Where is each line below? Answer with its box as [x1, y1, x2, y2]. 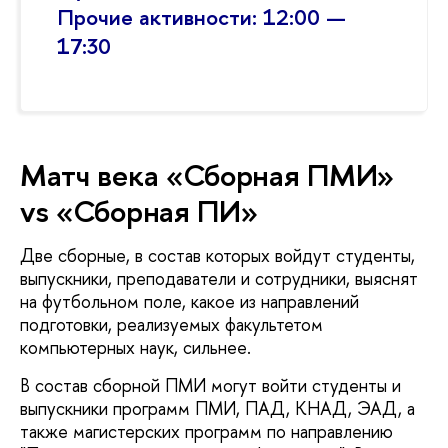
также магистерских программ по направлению [20, 418, 393, 444]
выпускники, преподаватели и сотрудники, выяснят [20, 266, 418, 292]
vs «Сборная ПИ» [20, 190, 258, 233]
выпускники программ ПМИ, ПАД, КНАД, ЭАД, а [20, 395, 415, 421]
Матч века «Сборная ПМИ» [20, 154, 394, 197]
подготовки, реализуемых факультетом [20, 312, 323, 338]
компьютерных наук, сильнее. [20, 335, 251, 361]
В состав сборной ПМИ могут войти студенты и [20, 372, 401, 398]
